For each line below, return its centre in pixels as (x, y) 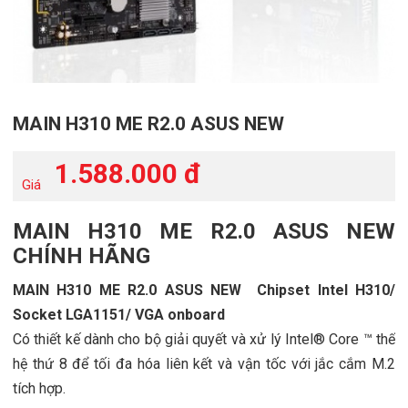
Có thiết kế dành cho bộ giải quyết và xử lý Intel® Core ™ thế (204, 339)
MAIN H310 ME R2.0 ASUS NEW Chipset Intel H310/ (204, 290)
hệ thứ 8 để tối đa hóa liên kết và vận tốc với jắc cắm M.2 (204, 363)
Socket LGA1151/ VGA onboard (118, 314)
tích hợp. (39, 388)
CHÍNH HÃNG (81, 255)
